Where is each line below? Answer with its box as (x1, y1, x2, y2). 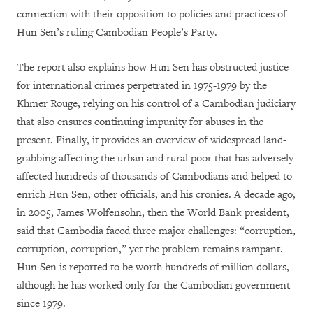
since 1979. (17, 297, 66, 311)
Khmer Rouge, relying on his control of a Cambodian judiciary (17, 97, 296, 111)
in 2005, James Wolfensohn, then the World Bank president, (17, 206, 289, 220)
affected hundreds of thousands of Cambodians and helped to (17, 170, 292, 184)
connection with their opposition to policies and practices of (17, 8, 286, 22)
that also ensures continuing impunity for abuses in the (17, 115, 263, 129)
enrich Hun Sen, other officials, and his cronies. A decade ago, (17, 188, 296, 202)
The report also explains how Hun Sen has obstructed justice (17, 61, 289, 75)
